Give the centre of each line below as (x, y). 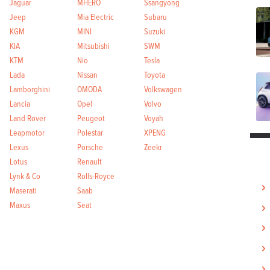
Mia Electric (95, 16)
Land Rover (28, 118)
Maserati (24, 190)
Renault (89, 161)
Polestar (90, 132)
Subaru (156, 16)
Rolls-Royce (96, 175)
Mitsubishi (93, 45)
